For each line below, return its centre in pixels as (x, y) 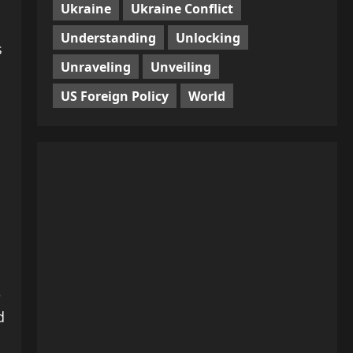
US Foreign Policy (114, 96)
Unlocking (208, 37)
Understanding (108, 37)
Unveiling (180, 67)
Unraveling (95, 67)
